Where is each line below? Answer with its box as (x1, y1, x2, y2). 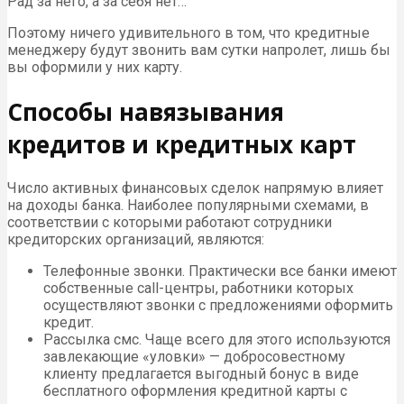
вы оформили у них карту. (7, 59, 182, 77)
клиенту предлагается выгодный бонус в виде (43, 365, 359, 383)
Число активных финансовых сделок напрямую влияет (7, 179, 383, 197)
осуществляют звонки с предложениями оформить (43, 297, 393, 315)
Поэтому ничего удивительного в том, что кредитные (7, 24, 370, 42)
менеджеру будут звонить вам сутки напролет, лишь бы (7, 41, 390, 60)
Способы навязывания (7, 95, 284, 128)
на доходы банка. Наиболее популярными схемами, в (7, 197, 369, 215)
